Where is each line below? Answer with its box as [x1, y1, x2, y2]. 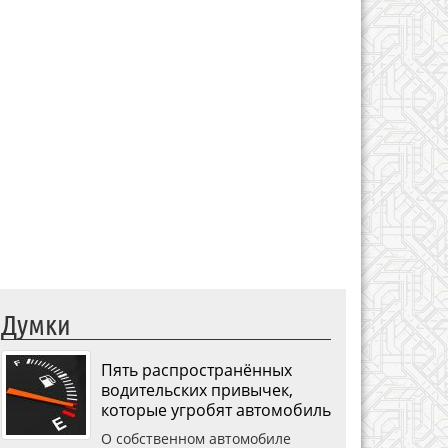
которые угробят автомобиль [101, 398, 331, 421]
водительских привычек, [101, 378, 293, 401]
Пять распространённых [101, 358, 292, 381]
